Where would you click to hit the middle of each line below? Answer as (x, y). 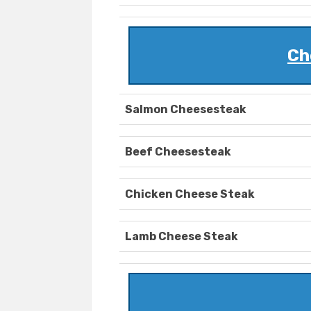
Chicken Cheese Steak (190, 194)
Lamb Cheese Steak (182, 237)
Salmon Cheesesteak (186, 110)
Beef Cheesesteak (178, 152)
